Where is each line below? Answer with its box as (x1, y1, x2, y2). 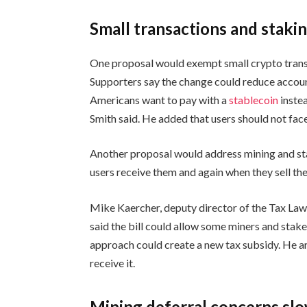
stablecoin (229, 93, 281, 106)
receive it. (90, 256, 136, 270)
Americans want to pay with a (90, 93, 230, 106)
